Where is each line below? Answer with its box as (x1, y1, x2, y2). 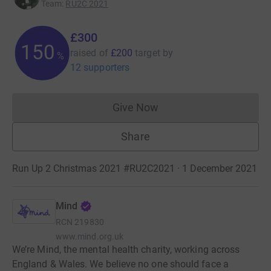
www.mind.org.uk (56, 231, 124, 241)
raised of (70, 47, 108, 59)
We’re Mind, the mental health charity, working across (12, 243, 240, 255)
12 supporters (70, 61, 130, 73)
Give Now (112, 100, 159, 114)
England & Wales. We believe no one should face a (12, 258, 229, 270)
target (135, 47, 160, 59)
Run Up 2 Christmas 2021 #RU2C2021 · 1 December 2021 (12, 162, 257, 174)
